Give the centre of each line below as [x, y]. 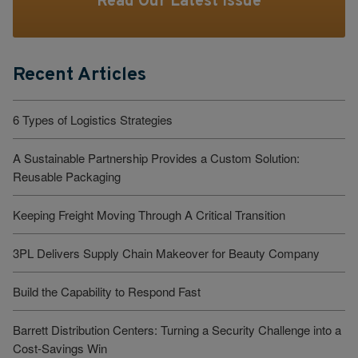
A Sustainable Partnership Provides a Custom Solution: [156, 157]
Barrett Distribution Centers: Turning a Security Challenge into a [177, 329]
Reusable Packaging [67, 176]
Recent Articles [80, 75]
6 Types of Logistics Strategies [93, 119]
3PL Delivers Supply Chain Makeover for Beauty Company [166, 253]
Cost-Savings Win [60, 348]
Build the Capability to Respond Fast [107, 291]
